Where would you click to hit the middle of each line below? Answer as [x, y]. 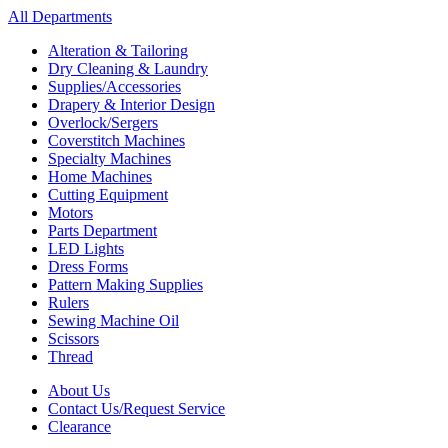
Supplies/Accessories [114, 86]
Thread [70, 356]
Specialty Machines [109, 158]
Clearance [79, 426]
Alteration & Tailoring [118, 50]
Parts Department [102, 230]
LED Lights [86, 248]
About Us [79, 390]
